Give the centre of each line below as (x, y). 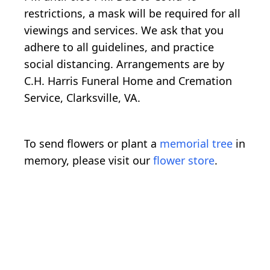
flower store (184, 161)
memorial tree (196, 144)
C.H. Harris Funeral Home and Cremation (128, 81)
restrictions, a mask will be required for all (132, 14)
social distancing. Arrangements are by (124, 64)
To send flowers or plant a (92, 144)
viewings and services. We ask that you (124, 30)
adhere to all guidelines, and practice (119, 47)
